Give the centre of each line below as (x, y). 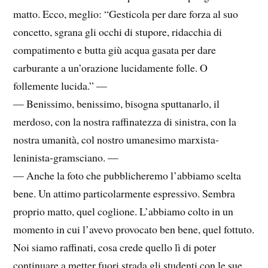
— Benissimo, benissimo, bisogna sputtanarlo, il (117, 104)
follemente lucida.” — (60, 86)
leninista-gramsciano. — (66, 158)
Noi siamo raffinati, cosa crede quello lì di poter (115, 247)
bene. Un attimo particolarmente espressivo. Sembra (124, 194)
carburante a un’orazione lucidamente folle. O (111, 68)
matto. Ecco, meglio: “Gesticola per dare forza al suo (126, 14)
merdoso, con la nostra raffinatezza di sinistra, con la (125, 122)
